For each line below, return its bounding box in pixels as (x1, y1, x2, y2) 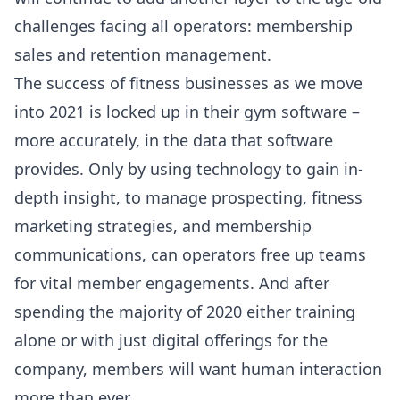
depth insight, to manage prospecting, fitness (14, 186, 362, 208)
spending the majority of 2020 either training (14, 300, 355, 322)
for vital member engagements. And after (14, 271, 329, 294)
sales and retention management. (14, 43, 271, 65)
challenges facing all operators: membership (14, 14, 353, 37)
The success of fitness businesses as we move (14, 71, 362, 94)
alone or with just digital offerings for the (14, 329, 328, 351)
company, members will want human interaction (14, 357, 382, 379)
